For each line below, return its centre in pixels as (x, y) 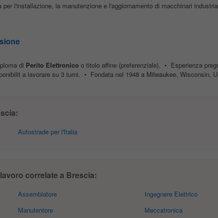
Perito (35, 65)
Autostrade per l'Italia (48, 132)
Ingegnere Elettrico (171, 194)
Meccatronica (163, 210)
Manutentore (36, 210)
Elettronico (62, 65)
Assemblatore (38, 194)
